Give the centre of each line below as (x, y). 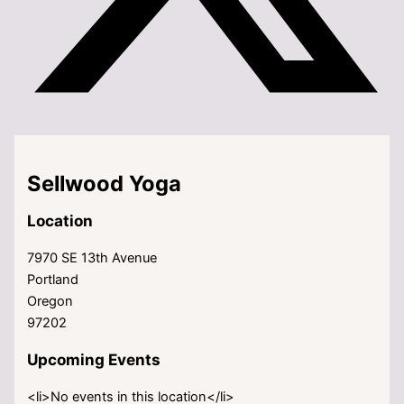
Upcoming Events (94, 359)
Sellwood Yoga (105, 183)
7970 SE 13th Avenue (92, 257)
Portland (53, 279)
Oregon (50, 301)
